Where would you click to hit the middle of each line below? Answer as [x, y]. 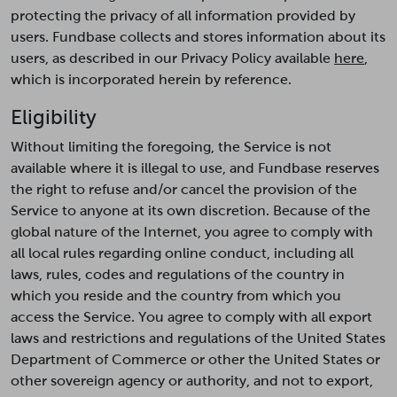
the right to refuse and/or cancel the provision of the [184, 189]
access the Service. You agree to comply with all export [191, 317]
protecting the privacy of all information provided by [183, 16]
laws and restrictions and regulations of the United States [198, 338]
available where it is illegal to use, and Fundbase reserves [195, 168]
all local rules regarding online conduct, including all [182, 253]
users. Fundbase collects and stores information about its [198, 37]
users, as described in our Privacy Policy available [172, 58]
